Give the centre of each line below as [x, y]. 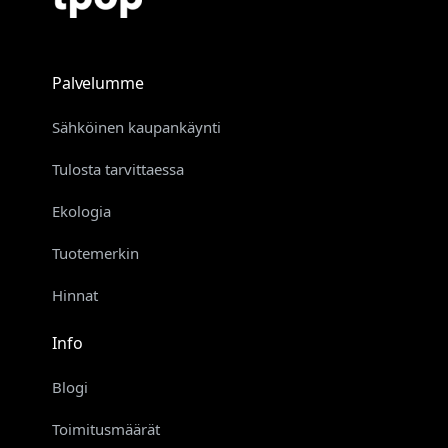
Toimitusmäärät [106, 428]
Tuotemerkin [95, 252]
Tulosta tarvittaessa [118, 168]
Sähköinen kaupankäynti [136, 126]
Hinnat [75, 294]
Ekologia [81, 210]
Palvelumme [98, 82]
